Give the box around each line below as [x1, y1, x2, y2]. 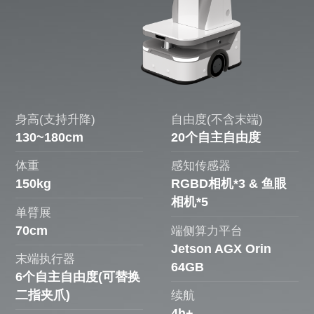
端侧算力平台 [171, 224, 243, 238]
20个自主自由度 [171, 130, 261, 144]
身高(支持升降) [15, 112, 96, 126]
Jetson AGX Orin [171, 241, 272, 256]
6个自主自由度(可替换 [15, 269, 141, 284]
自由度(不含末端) [171, 112, 264, 126]
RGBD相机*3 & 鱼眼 [171, 177, 287, 191]
